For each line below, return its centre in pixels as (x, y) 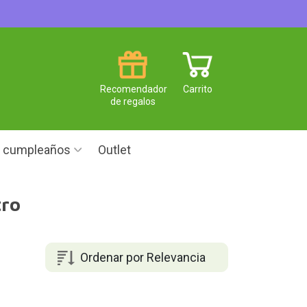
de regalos (133, 101)
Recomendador (134, 89)
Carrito (198, 89)
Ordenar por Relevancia (143, 257)
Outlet (114, 150)
